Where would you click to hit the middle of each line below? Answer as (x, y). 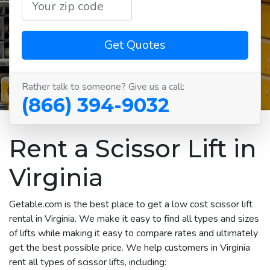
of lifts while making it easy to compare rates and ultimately (133, 233)
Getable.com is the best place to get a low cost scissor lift (131, 204)
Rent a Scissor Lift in (133, 148)
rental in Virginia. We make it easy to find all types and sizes (134, 218)
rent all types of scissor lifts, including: (88, 262)
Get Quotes (135, 45)
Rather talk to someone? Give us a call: (103, 86)
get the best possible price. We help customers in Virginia (130, 247)
